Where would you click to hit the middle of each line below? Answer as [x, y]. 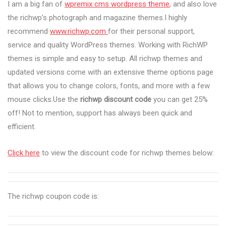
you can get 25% [180, 99]
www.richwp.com [79, 31]
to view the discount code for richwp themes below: [127, 153]
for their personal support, [151, 31]
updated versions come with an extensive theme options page [110, 72]
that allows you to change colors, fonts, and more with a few [109, 86]
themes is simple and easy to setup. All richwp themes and [105, 58]
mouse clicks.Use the [44, 99]
